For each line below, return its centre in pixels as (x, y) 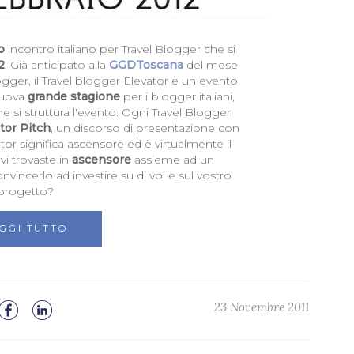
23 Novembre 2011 (261, 307)
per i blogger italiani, (178, 97)
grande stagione (74, 97)
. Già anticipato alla (56, 65)
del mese (210, 65)
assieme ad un (173, 160)
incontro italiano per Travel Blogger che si (120, 49)
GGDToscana (146, 65)
